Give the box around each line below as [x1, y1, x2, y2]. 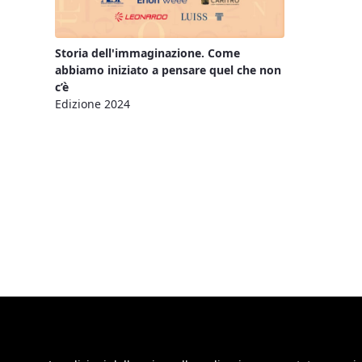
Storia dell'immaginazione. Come [55, 44, 240, 61]
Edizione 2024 [55, 95, 130, 112]
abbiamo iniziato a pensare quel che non [55, 61, 281, 78]
